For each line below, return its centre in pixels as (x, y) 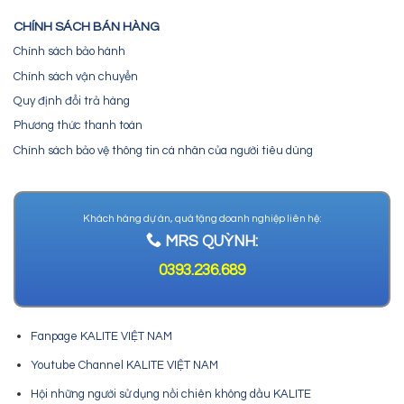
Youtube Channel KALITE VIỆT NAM (124, 366)
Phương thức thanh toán (78, 126)
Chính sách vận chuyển (76, 76)
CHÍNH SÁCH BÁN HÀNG (87, 26)
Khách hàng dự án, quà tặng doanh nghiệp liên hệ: (202, 218)
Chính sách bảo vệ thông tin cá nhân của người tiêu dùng (163, 150)
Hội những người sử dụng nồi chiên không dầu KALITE (170, 394)
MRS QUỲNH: (210, 242)
